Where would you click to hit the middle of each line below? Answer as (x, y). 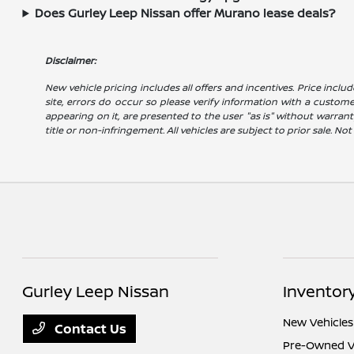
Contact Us (89, 329)
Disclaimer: (71, 60)
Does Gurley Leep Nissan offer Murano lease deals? (185, 13)
